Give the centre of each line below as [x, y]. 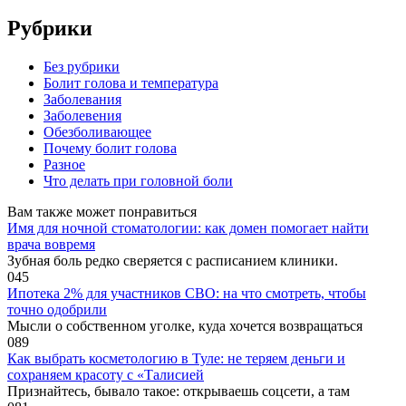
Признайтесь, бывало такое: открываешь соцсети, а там [179, 391]
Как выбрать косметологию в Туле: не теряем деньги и [176, 359]
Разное [64, 165]
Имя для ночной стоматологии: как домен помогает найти [188, 228]
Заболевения [82, 116]
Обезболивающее [97, 132]
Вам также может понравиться [102, 212]
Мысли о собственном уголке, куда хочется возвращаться [185, 326]
